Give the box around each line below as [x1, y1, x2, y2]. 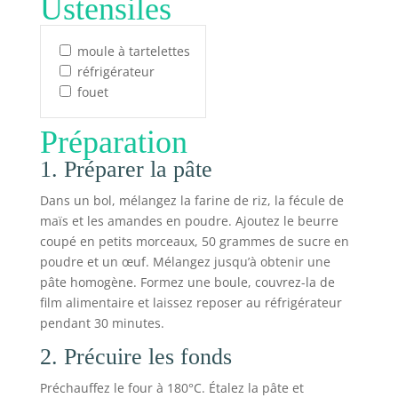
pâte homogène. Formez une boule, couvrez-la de [39, 273, 335, 291]
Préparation [39, 123, 187, 160]
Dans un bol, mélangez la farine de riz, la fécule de [39, 191, 344, 209]
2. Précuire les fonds [39, 343, 232, 370]
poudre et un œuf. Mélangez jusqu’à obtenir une [39, 252, 330, 270]
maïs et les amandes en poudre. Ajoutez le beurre [39, 211, 338, 229]
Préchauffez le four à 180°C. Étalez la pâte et [39, 378, 304, 396]
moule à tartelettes [76, 42, 190, 60]
